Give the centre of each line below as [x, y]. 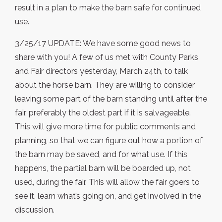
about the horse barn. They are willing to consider [105, 85]
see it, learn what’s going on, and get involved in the [108, 196]
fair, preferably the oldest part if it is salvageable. [103, 113]
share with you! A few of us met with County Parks [107, 57]
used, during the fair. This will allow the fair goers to [107, 182]
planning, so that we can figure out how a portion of [109, 141]
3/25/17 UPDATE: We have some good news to [103, 44]
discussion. [35, 210]
